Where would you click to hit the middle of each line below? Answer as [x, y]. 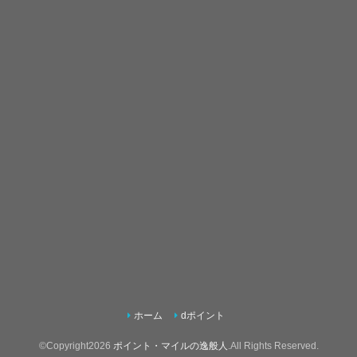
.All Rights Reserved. [273, 345]
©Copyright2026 [76, 345]
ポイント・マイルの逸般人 [170, 345]
